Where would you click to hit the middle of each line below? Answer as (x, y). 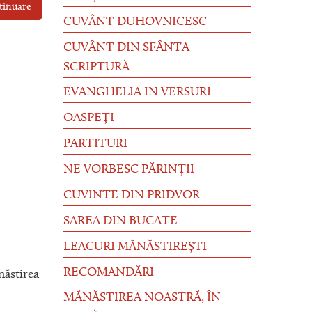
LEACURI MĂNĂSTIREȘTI (135, 247)
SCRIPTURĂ (96, 67)
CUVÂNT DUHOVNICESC (135, 22)
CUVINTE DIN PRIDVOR (132, 195)
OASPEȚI (89, 119)
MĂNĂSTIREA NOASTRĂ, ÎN (142, 298)
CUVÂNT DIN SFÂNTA (126, 48)
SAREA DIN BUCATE (120, 221)
